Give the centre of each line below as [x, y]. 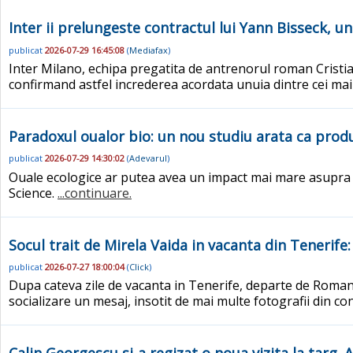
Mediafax [149, 50]
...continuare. [95, 193]
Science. [33, 193]
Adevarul [148, 158]
